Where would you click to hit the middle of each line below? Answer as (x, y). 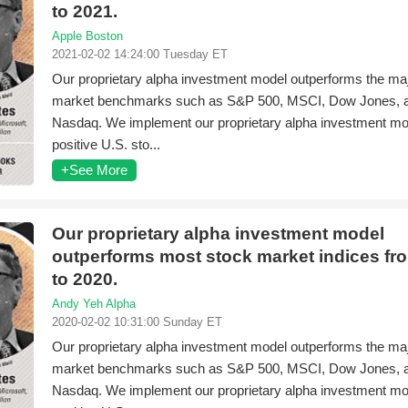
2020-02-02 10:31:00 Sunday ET (137, 322)
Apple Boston (87, 36)
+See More (94, 170)
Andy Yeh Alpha (94, 304)
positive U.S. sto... (106, 144)
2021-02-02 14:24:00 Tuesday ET (140, 54)
